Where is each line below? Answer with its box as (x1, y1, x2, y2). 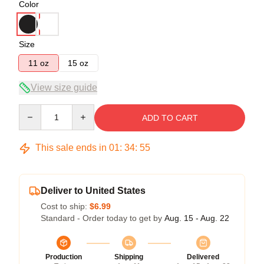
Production (45, 253, 82, 261)
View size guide (31, 82, 97, 93)
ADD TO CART (141, 113, 198, 123)
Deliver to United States (41, 186, 146, 196)
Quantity (18, 105, 49, 114)
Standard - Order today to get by (41, 213, 164, 223)
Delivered (187, 253, 219, 261)
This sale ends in (33, 143, 109, 153)
